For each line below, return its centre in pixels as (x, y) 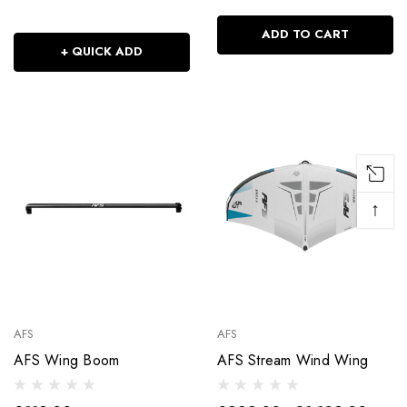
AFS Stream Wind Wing (293, 360)
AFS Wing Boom (67, 360)
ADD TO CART (305, 35)
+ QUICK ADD (102, 52)
